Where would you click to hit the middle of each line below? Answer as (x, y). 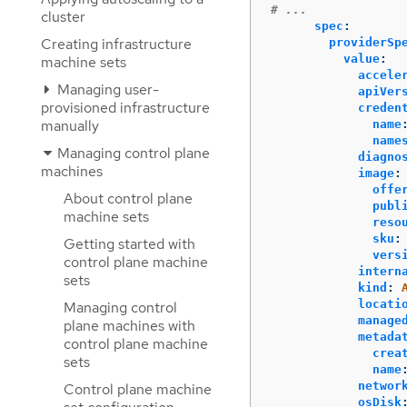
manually (70, 126)
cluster (63, 17)
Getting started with (129, 244)
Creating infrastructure (116, 44)
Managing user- (106, 89)
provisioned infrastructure (125, 108)
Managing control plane (132, 153)
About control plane (128, 199)
